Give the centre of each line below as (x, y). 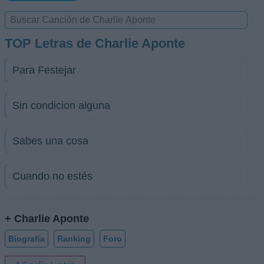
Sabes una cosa (50, 141)
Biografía (27, 238)
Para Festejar (44, 70)
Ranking (74, 238)
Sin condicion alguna (61, 105)
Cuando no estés (52, 176)
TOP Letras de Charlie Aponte (95, 43)
